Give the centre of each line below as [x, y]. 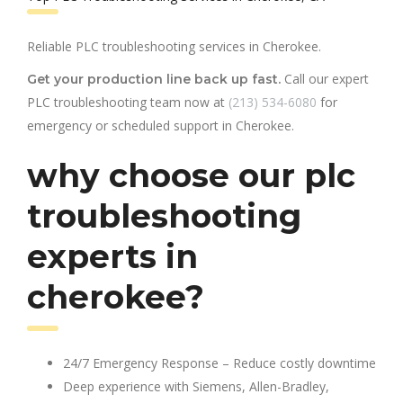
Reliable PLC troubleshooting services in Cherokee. [174, 46]
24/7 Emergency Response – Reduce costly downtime [219, 363]
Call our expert [325, 78]
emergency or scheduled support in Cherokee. [161, 125]
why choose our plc [191, 175]
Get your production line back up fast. [154, 79]
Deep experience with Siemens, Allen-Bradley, [196, 386]
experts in [112, 256]
